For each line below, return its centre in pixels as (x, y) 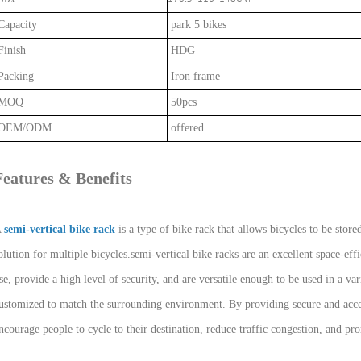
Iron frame (193, 76)
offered (185, 127)
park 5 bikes (197, 24)
